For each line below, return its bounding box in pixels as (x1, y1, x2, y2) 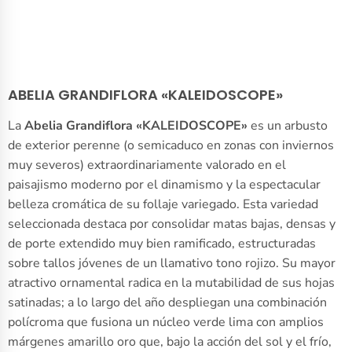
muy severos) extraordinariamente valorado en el (8, 156, 286, 174)
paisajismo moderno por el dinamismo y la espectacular (8, 176, 321, 194)
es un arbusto (247, 117, 328, 135)
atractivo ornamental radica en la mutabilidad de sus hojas (8, 274, 335, 292)
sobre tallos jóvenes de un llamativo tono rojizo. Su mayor (8, 255, 335, 273)
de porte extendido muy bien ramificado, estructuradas (8, 235, 316, 253)
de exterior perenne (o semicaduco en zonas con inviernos (8, 137, 334, 155)
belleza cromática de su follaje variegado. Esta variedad (8, 196, 318, 214)
